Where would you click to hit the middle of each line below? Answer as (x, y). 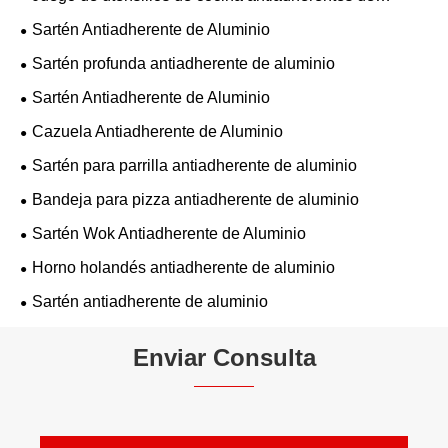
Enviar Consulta (224, 357)
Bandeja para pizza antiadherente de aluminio (195, 199)
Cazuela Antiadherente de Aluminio (158, 131)
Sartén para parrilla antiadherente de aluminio (194, 165)
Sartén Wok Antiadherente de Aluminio (170, 233)
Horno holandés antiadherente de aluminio (183, 267)
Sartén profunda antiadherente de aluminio (183, 63)
